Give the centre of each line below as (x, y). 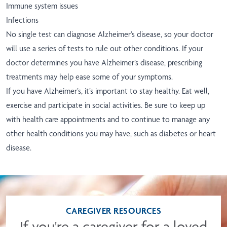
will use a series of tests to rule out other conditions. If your (105, 49)
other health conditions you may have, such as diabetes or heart (111, 134)
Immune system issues (42, 6)
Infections (22, 20)
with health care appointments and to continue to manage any (108, 120)
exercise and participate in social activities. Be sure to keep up (106, 105)
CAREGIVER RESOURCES (113, 211)
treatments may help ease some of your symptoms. (89, 77)
